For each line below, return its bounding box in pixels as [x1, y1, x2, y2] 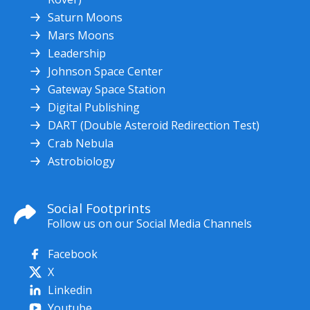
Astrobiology [48, 154, 115, 169]
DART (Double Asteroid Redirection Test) [48, 118, 259, 133]
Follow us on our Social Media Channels [47, 216, 252, 231]
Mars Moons [48, 28, 114, 43]
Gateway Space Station [48, 82, 165, 97]
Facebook [48, 246, 98, 262]
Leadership [48, 46, 106, 61]
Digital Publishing [48, 100, 140, 115]
